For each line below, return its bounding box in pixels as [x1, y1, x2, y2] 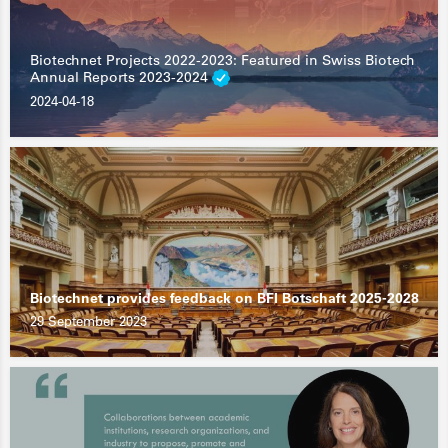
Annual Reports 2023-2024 [30, 67, 212, 86]
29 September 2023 [30, 312, 147, 330]
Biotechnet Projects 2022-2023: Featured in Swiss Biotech [30, 50, 415, 69]
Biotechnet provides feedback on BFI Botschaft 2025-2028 [30, 289, 419, 308]
